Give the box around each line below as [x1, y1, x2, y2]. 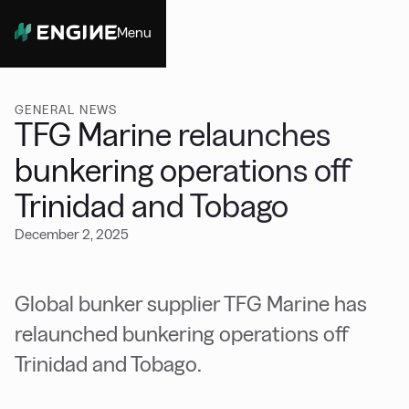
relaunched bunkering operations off [15, 321, 349, 346]
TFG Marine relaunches [15, 117, 330, 152]
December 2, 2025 [15, 226, 129, 242]
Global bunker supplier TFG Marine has [15, 291, 367, 316]
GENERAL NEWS [15, 102, 118, 117]
